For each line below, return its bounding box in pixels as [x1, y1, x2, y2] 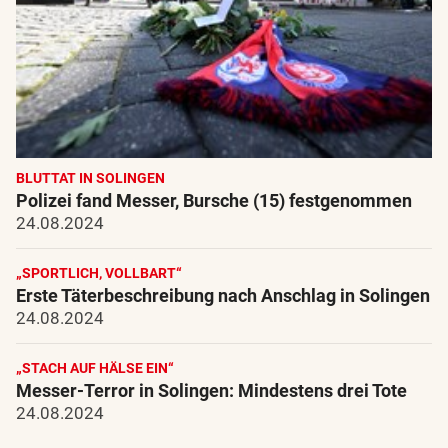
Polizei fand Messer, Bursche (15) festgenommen [16, 189, 412, 211]
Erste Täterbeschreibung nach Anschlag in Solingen [16, 284, 430, 306]
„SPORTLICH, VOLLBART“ [16, 264, 182, 281]
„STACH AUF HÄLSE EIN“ [16, 359, 174, 376]
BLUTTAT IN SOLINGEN [16, 169, 165, 186]
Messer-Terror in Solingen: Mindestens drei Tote [16, 379, 407, 401]
